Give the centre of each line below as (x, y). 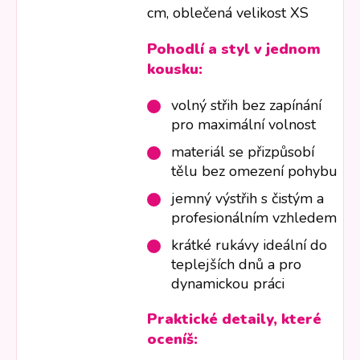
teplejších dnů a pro (237, 265)
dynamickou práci (228, 284)
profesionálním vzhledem (254, 218)
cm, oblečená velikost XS (228, 13)
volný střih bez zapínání (247, 106)
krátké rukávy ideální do (250, 245)
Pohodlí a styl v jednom (234, 49)
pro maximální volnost (244, 125)
